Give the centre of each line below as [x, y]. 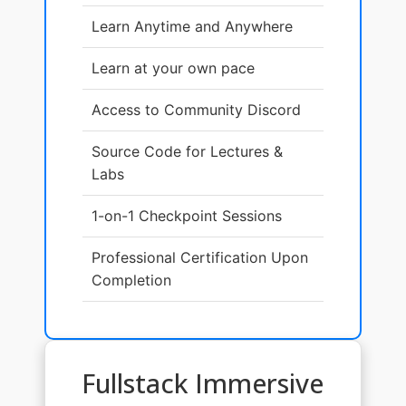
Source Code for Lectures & [187, 151]
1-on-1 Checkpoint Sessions [186, 215]
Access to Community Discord [196, 109]
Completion [131, 280]
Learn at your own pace [173, 68]
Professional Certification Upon [199, 257]
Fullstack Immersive [203, 382]
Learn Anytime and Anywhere [192, 26]
